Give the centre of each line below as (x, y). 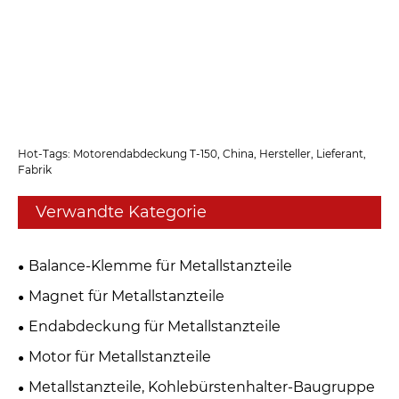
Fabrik (35, 170)
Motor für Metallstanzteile (120, 357)
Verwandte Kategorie (121, 212)
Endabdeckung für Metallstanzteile (155, 327)
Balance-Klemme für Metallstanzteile (160, 266)
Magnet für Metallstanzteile (126, 297)
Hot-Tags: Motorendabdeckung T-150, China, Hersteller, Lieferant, (192, 154)
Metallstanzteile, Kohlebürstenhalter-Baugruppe (202, 387)
